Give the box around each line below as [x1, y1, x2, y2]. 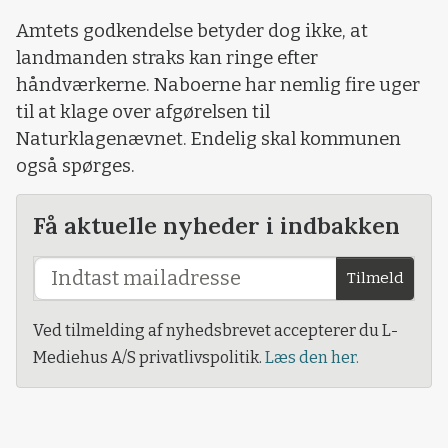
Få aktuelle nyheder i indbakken [33, 210, 400, 241]
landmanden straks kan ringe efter [16, 46, 318, 69]
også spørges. [16, 154, 135, 177]
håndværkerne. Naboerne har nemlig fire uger [16, 73, 420, 96]
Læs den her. [265, 348, 359, 368]
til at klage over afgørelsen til [16, 100, 270, 123]
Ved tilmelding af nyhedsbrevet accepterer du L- [33, 321, 398, 341]
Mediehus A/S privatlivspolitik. [33, 348, 265, 368]
